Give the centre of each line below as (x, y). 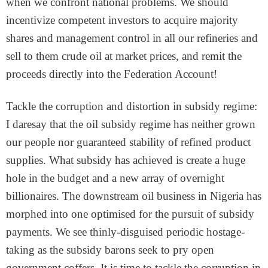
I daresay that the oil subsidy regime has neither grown (131, 124)
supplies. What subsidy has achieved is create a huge (126, 160)
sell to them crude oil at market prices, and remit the (124, 56)
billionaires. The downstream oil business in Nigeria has (134, 196)
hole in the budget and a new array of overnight (115, 178)
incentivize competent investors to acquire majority (122, 20)
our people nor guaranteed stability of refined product (128, 142)
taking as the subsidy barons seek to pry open (110, 250)
